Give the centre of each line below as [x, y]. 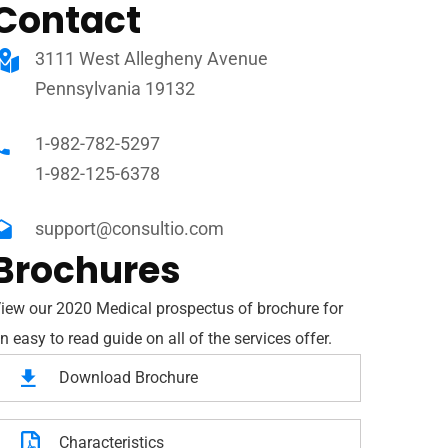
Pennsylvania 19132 [114, 88]
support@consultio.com [129, 228]
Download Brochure [128, 377]
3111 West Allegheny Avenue [151, 58]
